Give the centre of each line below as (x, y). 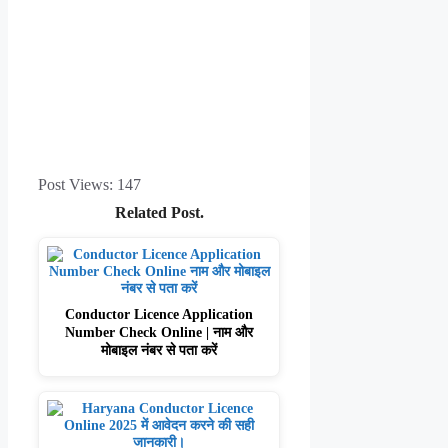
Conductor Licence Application (159, 314)
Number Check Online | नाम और (159, 332)
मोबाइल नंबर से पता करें (159, 350)
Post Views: (75, 185)
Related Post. (159, 213)
